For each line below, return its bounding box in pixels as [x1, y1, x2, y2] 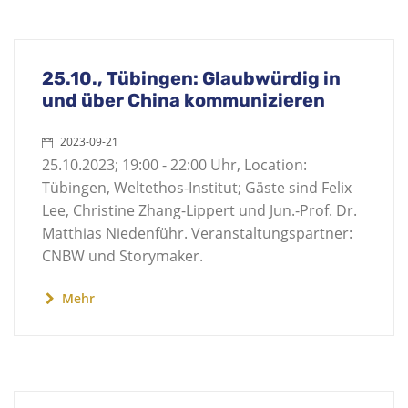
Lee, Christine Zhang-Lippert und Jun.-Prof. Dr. [42, 200, 357, 220]
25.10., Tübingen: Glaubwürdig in [42, 67, 341, 89]
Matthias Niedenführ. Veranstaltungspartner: [42, 223, 352, 243]
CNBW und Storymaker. [42, 246, 203, 266]
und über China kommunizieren [42, 89, 325, 111]
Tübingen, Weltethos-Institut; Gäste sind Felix [42, 178, 352, 198]
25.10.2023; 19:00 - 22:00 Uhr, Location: [42, 155, 307, 175]
